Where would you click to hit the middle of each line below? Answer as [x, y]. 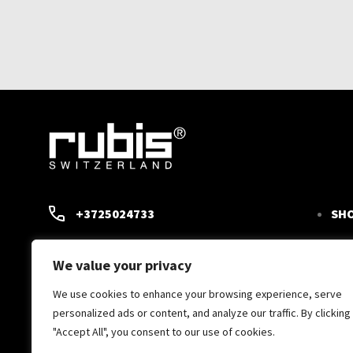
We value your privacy [122, 265]
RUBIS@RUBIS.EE [126, 248]
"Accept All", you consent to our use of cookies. [164, 332]
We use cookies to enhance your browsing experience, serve [197, 294]
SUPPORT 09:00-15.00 [140, 282]
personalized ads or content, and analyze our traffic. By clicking [202, 313]
